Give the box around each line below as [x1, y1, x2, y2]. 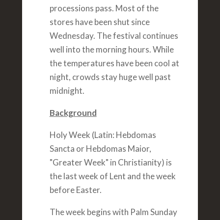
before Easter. [49, 185, 102, 195]
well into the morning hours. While [49, 44, 174, 55]
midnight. [49, 85, 84, 96]
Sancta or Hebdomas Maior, [49, 143, 151, 154]
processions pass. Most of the [49, 3, 159, 14]
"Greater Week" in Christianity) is [49, 157, 172, 168]
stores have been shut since [49, 17, 150, 27]
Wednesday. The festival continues [49, 30, 178, 41]
